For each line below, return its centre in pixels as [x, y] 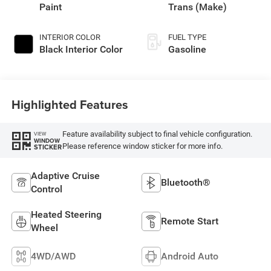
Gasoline [187, 49]
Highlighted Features [70, 105]
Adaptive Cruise [65, 175]
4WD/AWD [53, 256]
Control [46, 189]
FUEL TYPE [187, 37]
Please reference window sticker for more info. [142, 146]
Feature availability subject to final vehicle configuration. [157, 134]
